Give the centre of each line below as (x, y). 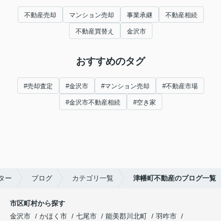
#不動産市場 (180, 86)
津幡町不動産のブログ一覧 (175, 178)
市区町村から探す (37, 203)
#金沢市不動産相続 (93, 102)
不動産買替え (94, 31)
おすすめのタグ (110, 61)
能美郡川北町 (126, 216)
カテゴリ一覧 (93, 178)
